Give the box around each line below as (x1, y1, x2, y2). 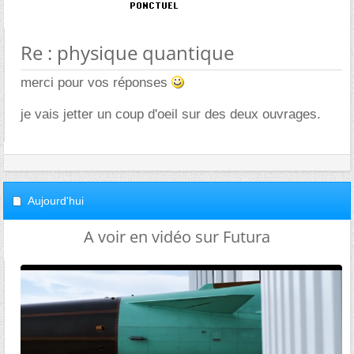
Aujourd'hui (28, 194, 84, 207)
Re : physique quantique (21, 40, 234, 66)
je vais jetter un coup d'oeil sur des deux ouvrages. (21, 107, 321, 122)
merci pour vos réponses (21, 75, 171, 90)
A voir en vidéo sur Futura (84, 226, 270, 247)
